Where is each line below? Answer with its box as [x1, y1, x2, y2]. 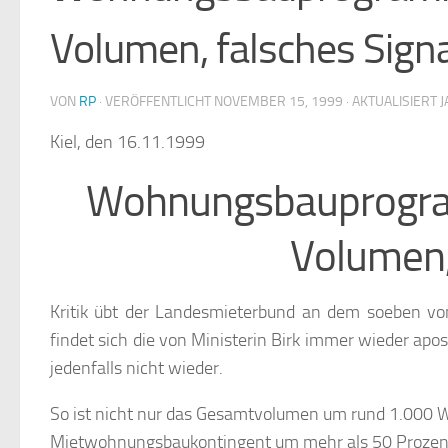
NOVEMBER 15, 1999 [214, 93, 343, 111]
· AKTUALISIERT [343, 93, 440, 111]
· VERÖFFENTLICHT [99, 93, 214, 111]
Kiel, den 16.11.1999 [50, 131, 205, 154]
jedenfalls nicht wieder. [50, 357, 223, 380]
